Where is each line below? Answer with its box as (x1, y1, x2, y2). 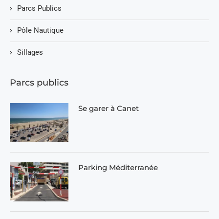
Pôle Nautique (17, 25, 64, 35)
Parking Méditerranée (78, 162, 158, 172)
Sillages (17, 47, 43, 57)
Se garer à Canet (78, 103, 139, 113)
